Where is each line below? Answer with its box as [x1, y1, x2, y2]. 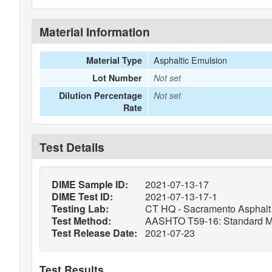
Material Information [39, 23, 150, 40]
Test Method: [52, 214, 111, 228]
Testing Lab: [52, 202, 109, 216]
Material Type [86, 54, 143, 66]
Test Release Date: [52, 226, 137, 240]
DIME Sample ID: [52, 177, 128, 191]
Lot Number [92, 72, 143, 84]
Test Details [39, 138, 104, 155]
